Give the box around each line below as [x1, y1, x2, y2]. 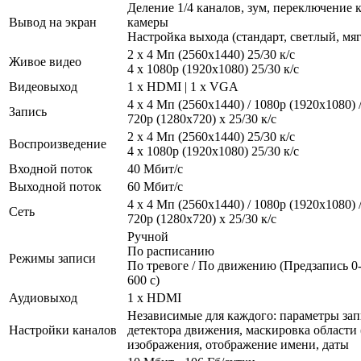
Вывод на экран [9, 15, 97, 29]
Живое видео [9, 54, 81, 68]
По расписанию [127, 243, 214, 258]
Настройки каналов [9, 322, 117, 337]
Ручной [127, 229, 168, 243]
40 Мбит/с [127, 161, 183, 176]
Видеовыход [9, 79, 77, 93]
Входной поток [9, 161, 93, 176]
